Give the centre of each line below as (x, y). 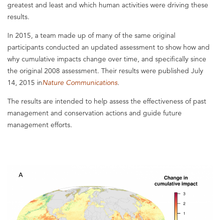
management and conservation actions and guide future (95, 113)
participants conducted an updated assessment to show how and (109, 47)
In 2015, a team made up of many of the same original (91, 35)
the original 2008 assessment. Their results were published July (105, 71)
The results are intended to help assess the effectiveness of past (107, 101)
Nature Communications (80, 82)
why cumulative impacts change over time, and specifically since (107, 59)
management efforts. (40, 125)
